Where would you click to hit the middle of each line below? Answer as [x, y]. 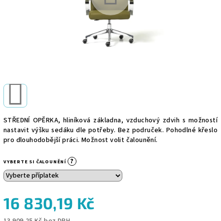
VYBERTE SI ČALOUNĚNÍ [36, 162]
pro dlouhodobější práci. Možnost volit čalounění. [81, 140]
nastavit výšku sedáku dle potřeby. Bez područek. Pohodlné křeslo [110, 130]
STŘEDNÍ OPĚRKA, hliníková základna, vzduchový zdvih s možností [110, 120]
